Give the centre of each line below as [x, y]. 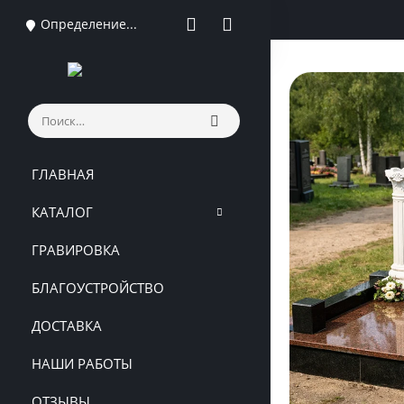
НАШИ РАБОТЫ [82, 363]
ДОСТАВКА [67, 326]
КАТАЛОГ [62, 212]
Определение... [88, 24]
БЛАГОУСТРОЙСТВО [98, 288]
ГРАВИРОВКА [76, 250]
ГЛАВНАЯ [63, 174]
